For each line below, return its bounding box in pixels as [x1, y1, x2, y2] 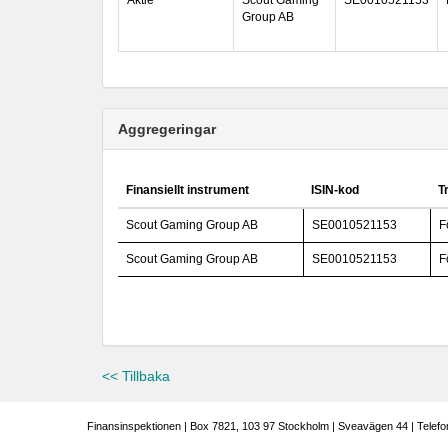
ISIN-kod [311, 183, 359, 197]
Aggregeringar [118, 121, 216, 137]
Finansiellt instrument [126, 183, 249, 197]
